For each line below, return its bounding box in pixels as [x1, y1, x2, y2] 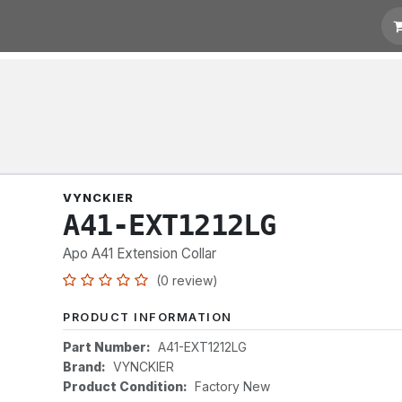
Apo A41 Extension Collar [63, 245, 217, 262]
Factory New [195, 379, 271, 394]
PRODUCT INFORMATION [63, 310, 232, 324]
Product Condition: [63, 379, 188, 394]
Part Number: [63, 339, 152, 354]
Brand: [63, 359, 107, 374]
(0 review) [156, 273, 219, 288]
